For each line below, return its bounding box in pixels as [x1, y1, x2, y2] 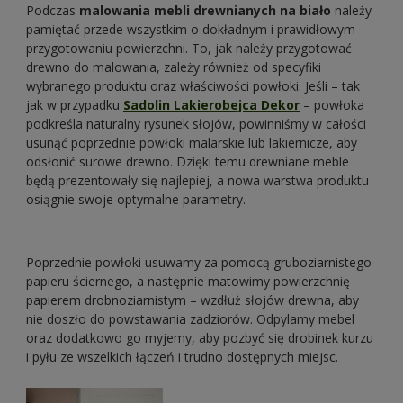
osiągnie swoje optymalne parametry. [26, 190, 246, 208]
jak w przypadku [26, 95, 123, 113]
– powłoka [300, 95, 364, 113]
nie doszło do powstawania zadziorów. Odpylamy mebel [26, 309, 354, 327]
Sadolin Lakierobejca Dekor [123, 95, 300, 113]
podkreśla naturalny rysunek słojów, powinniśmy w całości [26, 114, 366, 132]
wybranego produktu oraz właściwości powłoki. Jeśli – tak [26, 76, 360, 94]
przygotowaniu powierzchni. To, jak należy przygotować [26, 39, 352, 57]
